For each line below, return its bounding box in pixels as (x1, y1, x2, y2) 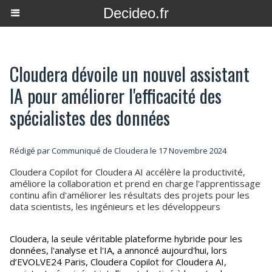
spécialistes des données (10, 104, 170, 131)
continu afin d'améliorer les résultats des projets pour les (10, 189, 250, 201)
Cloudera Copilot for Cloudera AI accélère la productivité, (10, 166, 245, 178)
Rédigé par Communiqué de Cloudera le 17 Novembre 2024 (10, 145, 226, 156)
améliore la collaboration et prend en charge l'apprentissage (10, 177, 260, 189)
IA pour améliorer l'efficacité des (10, 82, 222, 109)
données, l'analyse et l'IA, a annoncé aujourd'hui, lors (10, 244, 227, 256)
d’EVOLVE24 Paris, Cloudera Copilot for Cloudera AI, (10, 256, 226, 268)
